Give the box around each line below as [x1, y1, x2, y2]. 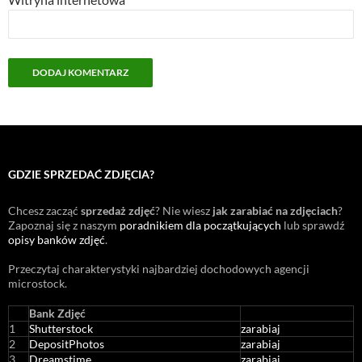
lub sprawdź [281, 218, 344, 232]
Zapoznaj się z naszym [8, 218, 120, 232]
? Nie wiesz [155, 204, 213, 217]
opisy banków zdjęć [8, 233, 105, 246]
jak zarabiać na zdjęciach [213, 204, 338, 217]
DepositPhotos [29, 337, 104, 351]
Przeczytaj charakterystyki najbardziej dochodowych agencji [8, 262, 309, 276]
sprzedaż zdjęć [81, 204, 155, 217]
